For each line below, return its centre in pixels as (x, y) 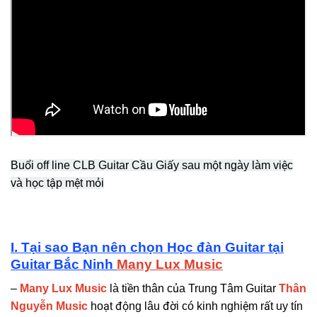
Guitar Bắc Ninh (64, 264)
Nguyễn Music (49, 306)
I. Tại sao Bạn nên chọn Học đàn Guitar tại (147, 247)
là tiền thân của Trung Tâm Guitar (193, 289)
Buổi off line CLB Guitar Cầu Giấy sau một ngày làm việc (152, 165)
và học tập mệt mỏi (57, 183)
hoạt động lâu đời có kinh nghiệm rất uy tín (197, 306)
